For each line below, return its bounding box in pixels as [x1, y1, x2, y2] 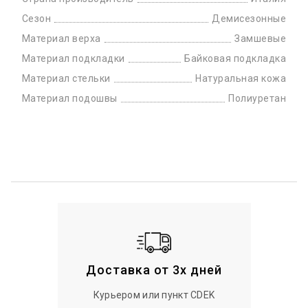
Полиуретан [228, 92, 286, 104]
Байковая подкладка [184, 52, 286, 64]
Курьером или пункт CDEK [93, 289, 215, 300]
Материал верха [22, 32, 101, 44]
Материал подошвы [22, 92, 118, 104]
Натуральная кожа [195, 72, 286, 84]
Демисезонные [212, 12, 286, 24]
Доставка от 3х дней [86, 262, 222, 277]
